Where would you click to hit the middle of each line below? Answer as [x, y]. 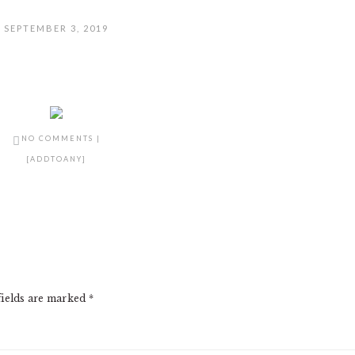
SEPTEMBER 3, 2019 [56, 28]
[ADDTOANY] [56, 159]
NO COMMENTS [57, 138]
